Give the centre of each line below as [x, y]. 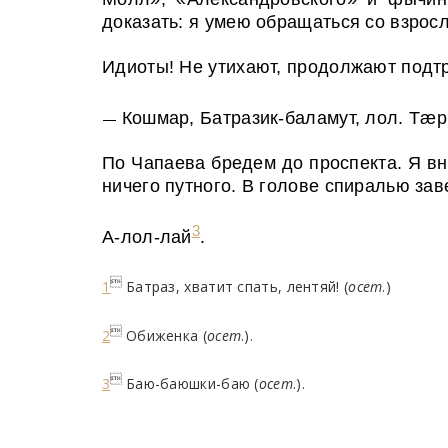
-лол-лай [153, 237]
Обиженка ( [166, 335]
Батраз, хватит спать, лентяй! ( [237, 286]
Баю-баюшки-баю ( [192, 383]
